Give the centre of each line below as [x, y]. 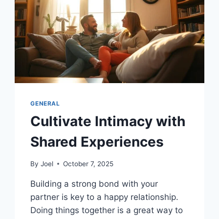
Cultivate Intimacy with [108, 121]
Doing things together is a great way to [107, 210]
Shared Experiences [97, 142]
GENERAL [45, 104]
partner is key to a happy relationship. [105, 197]
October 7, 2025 [88, 164]
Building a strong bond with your [94, 184]
